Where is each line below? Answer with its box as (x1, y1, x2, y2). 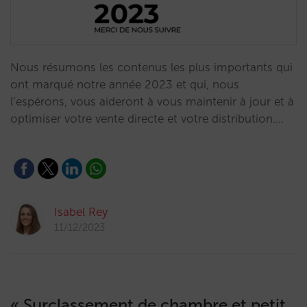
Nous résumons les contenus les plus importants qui (10, 60, 293, 74)
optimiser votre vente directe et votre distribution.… (10, 112, 284, 125)
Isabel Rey (54, 205, 108, 219)
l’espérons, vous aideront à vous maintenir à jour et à (10, 95, 294, 108)
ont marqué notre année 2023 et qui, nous (10, 77, 239, 91)
